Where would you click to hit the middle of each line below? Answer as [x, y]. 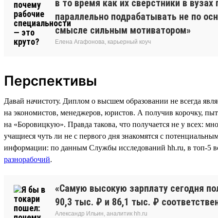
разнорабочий [27, 159]
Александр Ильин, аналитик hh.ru [101, 213]
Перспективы [50, 81]
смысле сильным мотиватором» [123, 30]
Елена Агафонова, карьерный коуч [103, 42]
